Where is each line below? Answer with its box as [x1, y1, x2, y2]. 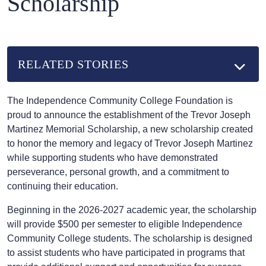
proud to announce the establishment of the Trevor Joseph [7, 110, 251, 121]
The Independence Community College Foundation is [7, 96, 233, 106]
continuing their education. [7, 181, 118, 192]
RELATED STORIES [18, 58, 129, 71]
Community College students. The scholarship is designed [7, 233, 252, 244]
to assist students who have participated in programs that [7, 248, 245, 258]
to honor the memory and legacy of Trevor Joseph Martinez [7, 138, 253, 149]
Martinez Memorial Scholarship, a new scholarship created [7, 124, 253, 135]
